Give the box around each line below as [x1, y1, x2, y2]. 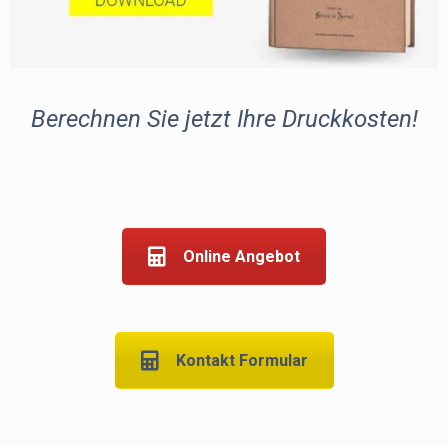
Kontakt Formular [175, 351, 308, 371]
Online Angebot [183, 247, 300, 267]
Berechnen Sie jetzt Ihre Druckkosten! [30, 105, 418, 134]
